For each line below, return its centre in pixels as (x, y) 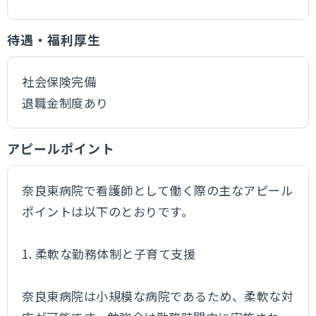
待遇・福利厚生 (54, 39)
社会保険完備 (59, 81)
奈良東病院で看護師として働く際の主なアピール (158, 190)
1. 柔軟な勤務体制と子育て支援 (109, 254)
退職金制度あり (65, 103)
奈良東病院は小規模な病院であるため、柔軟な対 (158, 296)
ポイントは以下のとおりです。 (108, 211)
